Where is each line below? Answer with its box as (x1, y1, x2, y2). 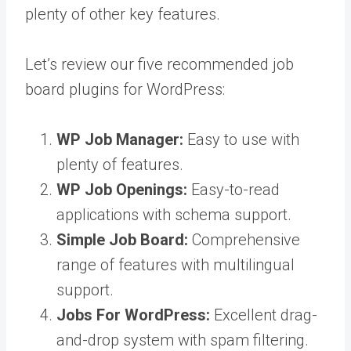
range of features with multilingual (56, 255, 295, 274)
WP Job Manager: (56, 129, 183, 149)
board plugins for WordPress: (25, 79, 225, 99)
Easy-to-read (187, 179, 280, 199)
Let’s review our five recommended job (25, 54, 294, 74)
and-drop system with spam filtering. (56, 330, 309, 349)
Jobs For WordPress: (56, 305, 210, 324)
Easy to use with (183, 129, 299, 149)
